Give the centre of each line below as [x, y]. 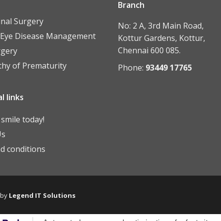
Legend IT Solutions [42, 195]
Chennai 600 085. [149, 50]
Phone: [132, 68]
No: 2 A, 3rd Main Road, [161, 26]
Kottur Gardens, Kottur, [162, 38]
